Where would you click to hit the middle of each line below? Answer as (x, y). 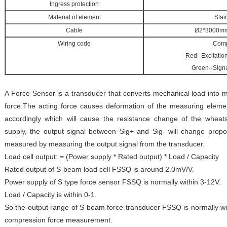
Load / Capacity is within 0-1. (51, 195)
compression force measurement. (59, 220)
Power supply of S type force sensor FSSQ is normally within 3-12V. (113, 182)
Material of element (74, 17)
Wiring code (74, 44)
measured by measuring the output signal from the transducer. (105, 144)
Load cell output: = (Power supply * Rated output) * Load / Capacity (112, 157)
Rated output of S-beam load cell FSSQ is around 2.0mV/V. (99, 169)
